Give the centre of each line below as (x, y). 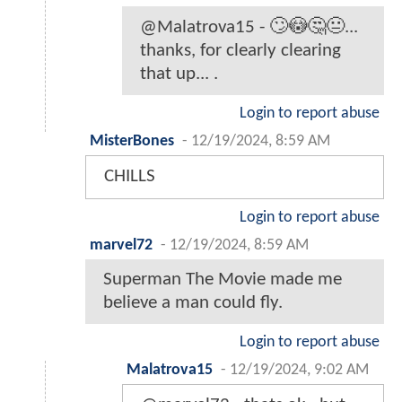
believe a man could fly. (193, 302)
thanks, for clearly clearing (240, 50)
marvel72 (121, 245)
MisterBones (132, 141)
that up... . (179, 74)
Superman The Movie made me (223, 279)
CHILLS (130, 176)
